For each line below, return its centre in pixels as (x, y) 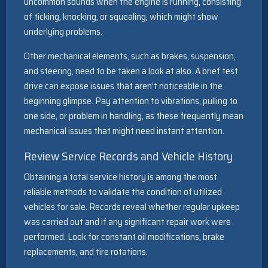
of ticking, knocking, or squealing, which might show (121, 17)
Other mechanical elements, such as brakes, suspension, (130, 56)
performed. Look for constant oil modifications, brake (124, 237)
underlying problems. (63, 32)
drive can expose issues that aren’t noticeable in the (123, 86)
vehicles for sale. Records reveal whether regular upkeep (132, 207)
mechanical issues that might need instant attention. (124, 131)
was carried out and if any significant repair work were (127, 222)
